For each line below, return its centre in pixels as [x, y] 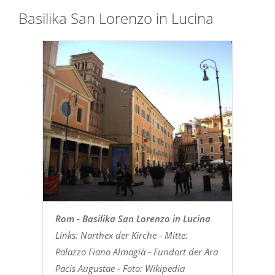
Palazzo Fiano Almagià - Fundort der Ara [136, 251]
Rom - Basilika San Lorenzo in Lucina [133, 218]
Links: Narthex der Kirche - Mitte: [121, 235]
